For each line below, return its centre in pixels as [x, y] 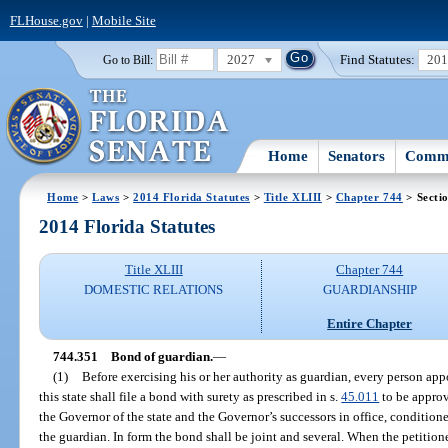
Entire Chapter [370, 323]
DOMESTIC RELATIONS [154, 290]
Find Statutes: [378, 59]
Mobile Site [123, 20]
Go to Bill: [127, 59]
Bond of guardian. [161, 356]
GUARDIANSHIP [369, 290]
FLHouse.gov [46, 20]
